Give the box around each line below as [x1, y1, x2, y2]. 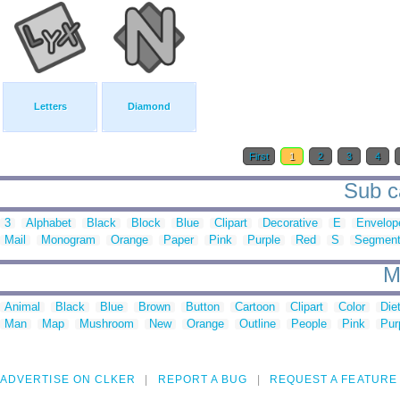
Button [186, 300, 220, 314]
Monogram [41, 233, 96, 247]
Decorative [262, 216, 318, 230]
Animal [4, 300, 40, 314]
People [291, 317, 327, 331]
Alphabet [26, 216, 71, 230]
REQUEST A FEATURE [269, 373, 397, 387]
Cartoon [235, 300, 275, 314]
